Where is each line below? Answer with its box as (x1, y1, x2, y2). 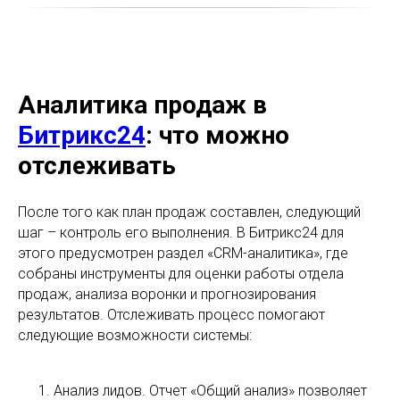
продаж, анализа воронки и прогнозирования (18, 286, 316, 304)
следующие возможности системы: (18, 327, 252, 345)
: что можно (146, 121, 289, 151)
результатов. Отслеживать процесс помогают (18, 306, 325, 324)
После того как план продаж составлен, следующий (18, 204, 361, 221)
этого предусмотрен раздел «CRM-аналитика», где (18, 245, 348, 262)
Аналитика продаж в (18, 90, 267, 121)
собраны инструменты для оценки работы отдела (18, 265, 344, 283)
